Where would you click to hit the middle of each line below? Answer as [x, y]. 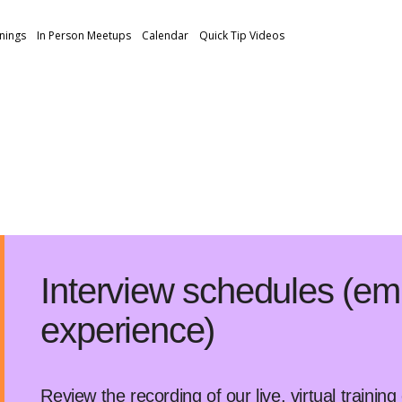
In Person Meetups [84, 35]
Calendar [165, 35]
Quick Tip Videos [242, 35]
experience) [128, 330]
